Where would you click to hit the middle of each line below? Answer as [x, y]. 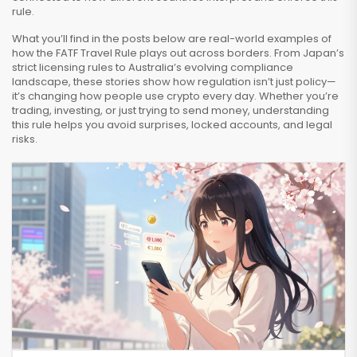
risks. [25, 139]
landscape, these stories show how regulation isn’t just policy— [174, 82]
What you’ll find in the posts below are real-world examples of [172, 39]
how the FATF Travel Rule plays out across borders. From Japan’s [178, 53]
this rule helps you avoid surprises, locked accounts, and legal [172, 125]
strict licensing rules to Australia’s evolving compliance [153, 67]
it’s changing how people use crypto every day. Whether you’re [175, 96]
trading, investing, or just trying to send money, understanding [171, 110]
